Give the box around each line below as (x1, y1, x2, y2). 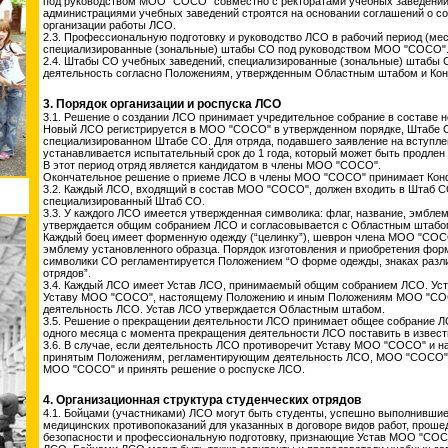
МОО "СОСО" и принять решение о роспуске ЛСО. (43, 363, 305, 375)
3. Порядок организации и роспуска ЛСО (43, 97, 281, 111)
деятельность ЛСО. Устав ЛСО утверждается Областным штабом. (43, 303, 385, 315)
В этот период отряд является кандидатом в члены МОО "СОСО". (43, 159, 381, 171)
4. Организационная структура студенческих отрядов (43, 393, 361, 407)
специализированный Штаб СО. (43, 195, 205, 207)
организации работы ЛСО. (43, 19, 176, 31)
